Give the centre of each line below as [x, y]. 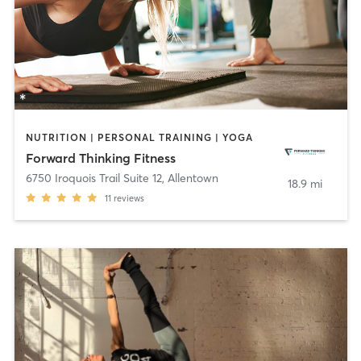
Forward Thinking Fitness [100, 158]
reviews [129, 199]
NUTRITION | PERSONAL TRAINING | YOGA [139, 137]
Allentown [193, 178]
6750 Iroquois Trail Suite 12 [93, 178]
